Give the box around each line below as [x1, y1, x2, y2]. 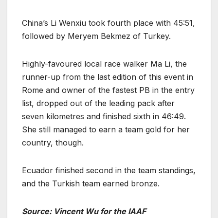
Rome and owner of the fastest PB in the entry [22, 85, 195, 95]
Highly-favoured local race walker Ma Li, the [22, 58, 187, 69]
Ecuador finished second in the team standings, [22, 165, 196, 175]
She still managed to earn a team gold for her [22, 124, 190, 134]
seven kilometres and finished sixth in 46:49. [22, 111, 186, 121]
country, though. [22, 137, 84, 147]
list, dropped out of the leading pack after [22, 98, 175, 108]
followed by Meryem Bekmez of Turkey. [22, 31, 171, 41]
